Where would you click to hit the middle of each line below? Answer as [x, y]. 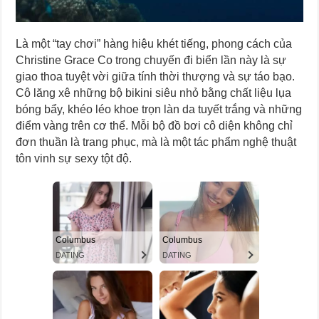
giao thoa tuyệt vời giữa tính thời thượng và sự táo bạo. [156, 76]
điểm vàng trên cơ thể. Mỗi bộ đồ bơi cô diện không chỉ [155, 125]
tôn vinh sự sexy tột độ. [74, 158]
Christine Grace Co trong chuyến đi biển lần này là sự [151, 60]
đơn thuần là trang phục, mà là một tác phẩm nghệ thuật [156, 142]
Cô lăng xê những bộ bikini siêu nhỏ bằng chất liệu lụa [154, 93]
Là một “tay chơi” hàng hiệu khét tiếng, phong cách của [154, 43]
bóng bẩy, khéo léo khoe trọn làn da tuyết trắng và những [159, 109]
